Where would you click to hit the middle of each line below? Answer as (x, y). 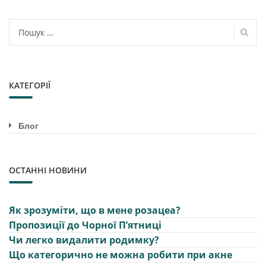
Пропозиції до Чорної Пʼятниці (85, 225)
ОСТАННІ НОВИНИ (48, 170)
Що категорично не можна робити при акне (121, 254)
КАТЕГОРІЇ (30, 85)
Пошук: (27, 26)
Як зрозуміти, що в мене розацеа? (95, 210)
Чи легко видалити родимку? (84, 240)
